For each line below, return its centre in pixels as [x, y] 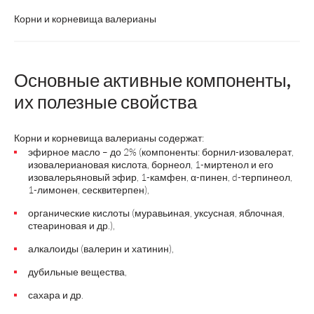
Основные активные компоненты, [152, 80]
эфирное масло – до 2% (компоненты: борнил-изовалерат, [161, 152]
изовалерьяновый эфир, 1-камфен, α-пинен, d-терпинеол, [160, 177]
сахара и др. [56, 295]
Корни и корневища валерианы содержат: [109, 138]
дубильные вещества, [77, 272]
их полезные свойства [105, 102]
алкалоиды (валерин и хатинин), [101, 248]
